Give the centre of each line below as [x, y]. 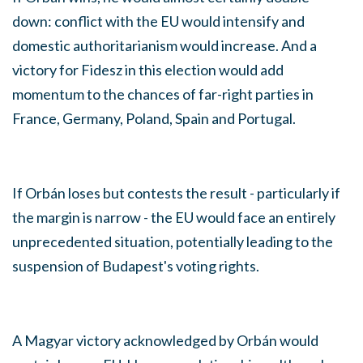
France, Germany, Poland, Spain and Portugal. [155, 118]
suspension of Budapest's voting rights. [136, 265]
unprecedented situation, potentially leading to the [173, 241]
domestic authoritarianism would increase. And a [164, 45]
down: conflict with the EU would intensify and [158, 21]
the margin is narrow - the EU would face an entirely [174, 217]
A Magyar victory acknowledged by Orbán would [165, 340]
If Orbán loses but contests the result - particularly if [176, 192]
